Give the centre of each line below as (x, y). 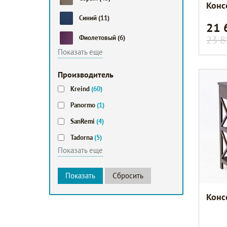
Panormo (84, 105)
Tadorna (83, 138)
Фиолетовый (99, 38)
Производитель (86, 74)
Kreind (81, 89)
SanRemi (84, 121)
